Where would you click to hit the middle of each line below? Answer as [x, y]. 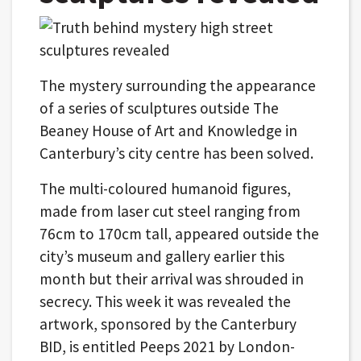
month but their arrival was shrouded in [171, 278]
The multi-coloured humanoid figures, [165, 188]
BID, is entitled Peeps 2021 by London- [167, 346]
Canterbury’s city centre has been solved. [176, 153]
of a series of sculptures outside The [159, 108]
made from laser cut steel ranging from [170, 211]
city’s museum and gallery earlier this [162, 256]
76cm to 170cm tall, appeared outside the [179, 233]
